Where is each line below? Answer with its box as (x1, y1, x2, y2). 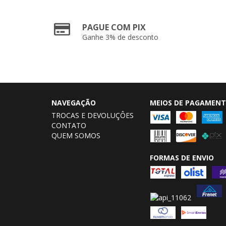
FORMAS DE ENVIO (149, 153, 214, 162)
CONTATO (51, 121, 86, 130)
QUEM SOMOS (51, 131, 100, 140)
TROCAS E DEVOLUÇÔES (51, 110, 134, 120)
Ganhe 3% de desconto (82, 32, 159, 42)
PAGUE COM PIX (82, 22, 146, 33)
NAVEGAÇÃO (51, 98, 96, 107)
